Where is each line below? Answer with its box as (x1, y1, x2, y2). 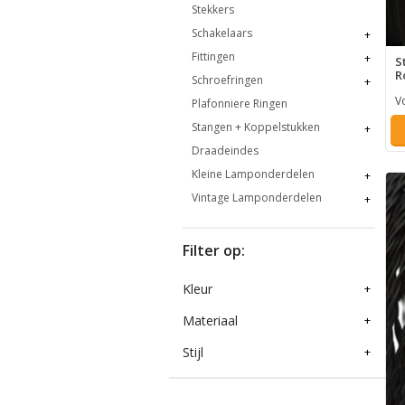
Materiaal (183, 311, 238, 329)
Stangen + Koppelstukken (192, 118, 320, 135)
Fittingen (192, 48, 235, 64)
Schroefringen (192, 71, 263, 88)
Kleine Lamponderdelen (192, 165, 315, 182)
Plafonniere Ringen (192, 95, 287, 111)
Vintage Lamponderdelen (192, 189, 322, 205)
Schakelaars (192, 24, 252, 41)
